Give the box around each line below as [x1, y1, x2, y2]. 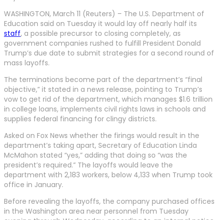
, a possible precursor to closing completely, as [21, 28, 181, 38]
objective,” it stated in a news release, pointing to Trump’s [4, 84, 202, 94]
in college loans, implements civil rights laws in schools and [4, 104, 206, 114]
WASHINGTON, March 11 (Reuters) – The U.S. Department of [4, 8, 204, 19]
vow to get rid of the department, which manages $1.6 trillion [4, 94, 213, 104]
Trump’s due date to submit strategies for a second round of [4, 48, 214, 58]
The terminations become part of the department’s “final [4, 74, 202, 84]
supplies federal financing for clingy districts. [4, 113, 157, 124]
